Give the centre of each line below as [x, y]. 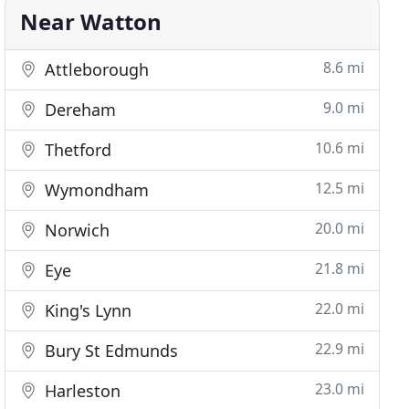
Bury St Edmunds [110, 351]
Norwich [75, 230]
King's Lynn [86, 310]
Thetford [76, 150]
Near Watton [91, 21]
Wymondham [95, 190]
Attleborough [95, 69]
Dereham [79, 110]
